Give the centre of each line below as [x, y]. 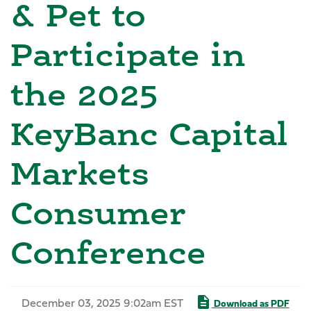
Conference [108, 252]
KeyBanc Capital [149, 133]
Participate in [128, 54]
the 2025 [84, 94]
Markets [80, 173]
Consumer [98, 212]
